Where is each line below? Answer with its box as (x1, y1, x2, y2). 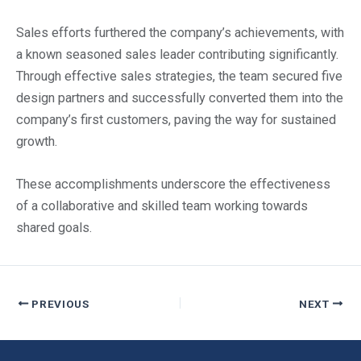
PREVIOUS (28, 297, 89, 310)
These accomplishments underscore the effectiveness (16, 176, 330, 192)
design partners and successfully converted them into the (16, 89, 343, 106)
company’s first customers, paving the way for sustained (16, 111, 336, 127)
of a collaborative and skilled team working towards (16, 197, 308, 214)
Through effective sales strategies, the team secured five (16, 68, 342, 84)
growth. (16, 133, 57, 149)
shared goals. (16, 219, 92, 235)
